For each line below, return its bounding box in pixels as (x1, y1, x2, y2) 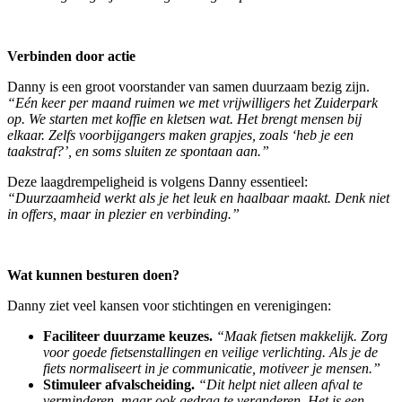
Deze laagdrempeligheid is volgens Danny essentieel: (7, 173, 308, 189)
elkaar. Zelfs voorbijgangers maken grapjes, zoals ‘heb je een (7, 127, 354, 143)
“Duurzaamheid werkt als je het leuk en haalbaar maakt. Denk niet (7, 189, 389, 205)
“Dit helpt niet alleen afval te (198, 376, 363, 392)
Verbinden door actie (7, 48, 135, 64)
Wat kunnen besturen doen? (7, 267, 179, 283)
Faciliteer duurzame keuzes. (43, 328, 213, 344)
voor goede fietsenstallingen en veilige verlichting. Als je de (43, 344, 378, 360)
